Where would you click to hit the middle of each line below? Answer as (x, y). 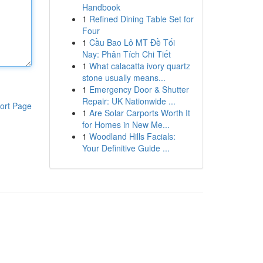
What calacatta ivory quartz (139, 66)
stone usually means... (124, 77)
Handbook (101, 7)
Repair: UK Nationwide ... (129, 101)
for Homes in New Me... (126, 124)
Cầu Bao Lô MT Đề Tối (132, 42)
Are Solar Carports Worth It (139, 113)
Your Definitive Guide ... (126, 148)
